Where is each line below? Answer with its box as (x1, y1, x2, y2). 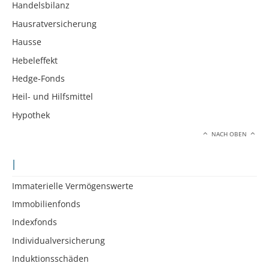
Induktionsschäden (12, 253, 89, 265)
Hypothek (12, 109, 50, 121)
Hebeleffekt (12, 54, 58, 66)
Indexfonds (12, 216, 57, 228)
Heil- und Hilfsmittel (12, 91, 93, 103)
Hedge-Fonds (12, 72, 65, 84)
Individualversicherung (12, 234, 105, 246)
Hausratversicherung (12, 17, 97, 29)
